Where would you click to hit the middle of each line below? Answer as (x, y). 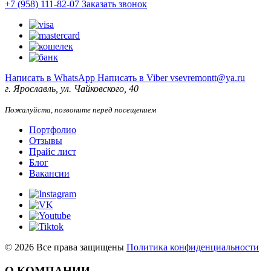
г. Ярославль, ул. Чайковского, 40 (72, 89)
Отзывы (46, 141)
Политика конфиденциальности (193, 247)
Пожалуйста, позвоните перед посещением (80, 110)
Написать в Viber (134, 78)
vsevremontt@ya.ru (207, 78)
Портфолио (53, 130)
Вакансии (49, 174)
